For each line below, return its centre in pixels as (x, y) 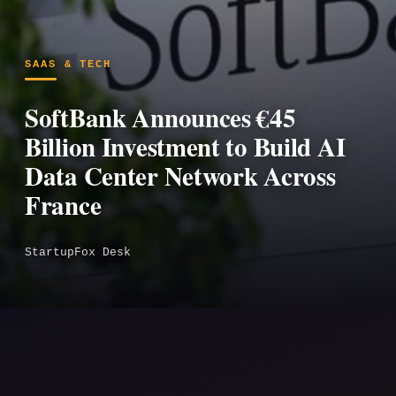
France (63, 206)
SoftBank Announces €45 (160, 118)
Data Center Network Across (180, 176)
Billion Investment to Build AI (185, 147)
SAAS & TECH (69, 65)
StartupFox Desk (78, 253)
